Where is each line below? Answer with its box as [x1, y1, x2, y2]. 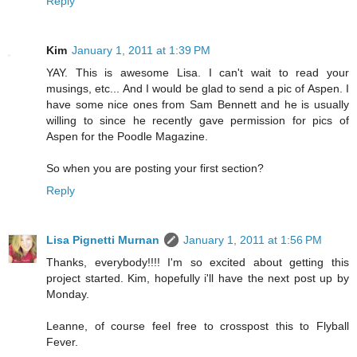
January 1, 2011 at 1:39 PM [72, 43, 210, 57]
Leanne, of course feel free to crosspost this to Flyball [46, 319, 349, 332]
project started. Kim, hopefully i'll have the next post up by [46, 271, 349, 284]
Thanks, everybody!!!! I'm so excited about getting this [46, 255, 349, 269]
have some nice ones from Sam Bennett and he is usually [46, 97, 349, 111]
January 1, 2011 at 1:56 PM [183, 233, 322, 246]
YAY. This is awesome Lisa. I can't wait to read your [46, 65, 349, 79]
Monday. [46, 287, 89, 300]
